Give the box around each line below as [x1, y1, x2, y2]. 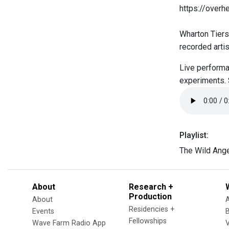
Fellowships [129, 217, 167, 225]
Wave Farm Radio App [32, 219, 106, 227]
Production [129, 192, 172, 201]
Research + [129, 182, 173, 192]
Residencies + [129, 205, 175, 214]
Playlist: [179, 130, 209, 140]
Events [32, 207, 54, 216]
